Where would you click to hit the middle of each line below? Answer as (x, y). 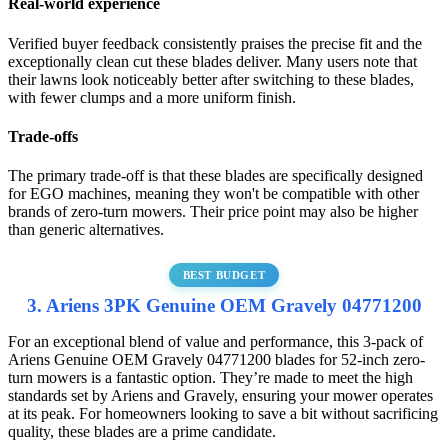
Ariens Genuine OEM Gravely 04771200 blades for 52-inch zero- (216, 360)
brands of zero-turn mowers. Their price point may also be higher (213, 212)
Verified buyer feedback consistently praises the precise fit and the (215, 43)
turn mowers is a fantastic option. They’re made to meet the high (210, 378)
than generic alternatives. (86, 230)
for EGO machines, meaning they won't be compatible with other (213, 194)
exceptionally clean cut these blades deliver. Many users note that (212, 61)
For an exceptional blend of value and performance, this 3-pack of (215, 342)
